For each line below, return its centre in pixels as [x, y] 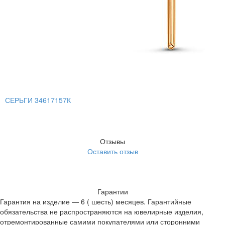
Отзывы [113, 141]
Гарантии [113, 192]
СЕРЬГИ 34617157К [38, 100]
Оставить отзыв [113, 151]
